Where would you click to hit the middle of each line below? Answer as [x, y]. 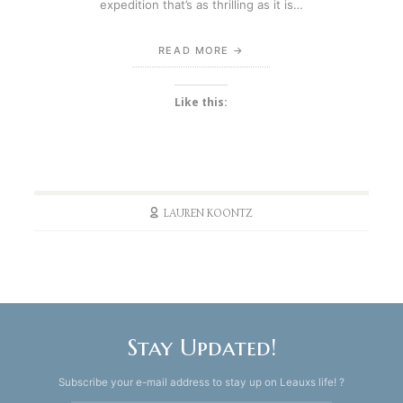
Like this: [201, 103]
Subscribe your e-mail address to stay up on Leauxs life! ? [201, 383]
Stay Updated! [201, 347]
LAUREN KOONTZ [208, 214]
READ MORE [193, 50]
